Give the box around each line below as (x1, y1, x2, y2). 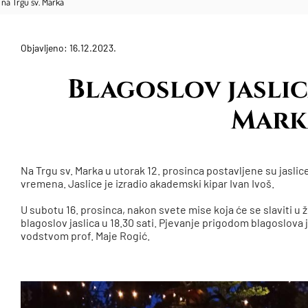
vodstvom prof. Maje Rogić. (21, 229, 151, 243)
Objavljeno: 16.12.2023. (21, 42, 117, 54)
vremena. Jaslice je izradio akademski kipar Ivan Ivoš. (21, 177, 275, 190)
